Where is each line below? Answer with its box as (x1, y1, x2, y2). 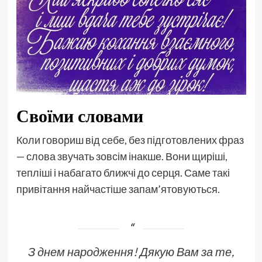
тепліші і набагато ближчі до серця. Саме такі (16, 166, 230, 180)
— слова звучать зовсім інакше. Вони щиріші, (16, 150, 227, 163)
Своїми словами (16, 104, 143, 128)
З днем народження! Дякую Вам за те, (28, 244, 234, 259)
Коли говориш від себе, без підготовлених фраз (16, 133, 244, 147)
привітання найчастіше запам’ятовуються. (16, 182, 220, 196)
